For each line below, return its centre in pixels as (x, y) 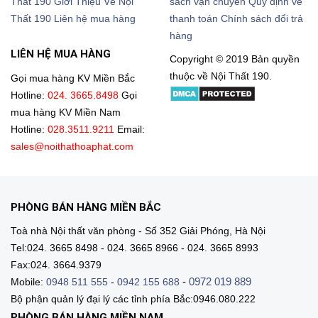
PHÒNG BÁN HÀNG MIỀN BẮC (86, 207)
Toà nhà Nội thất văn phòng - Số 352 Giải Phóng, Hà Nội (138, 231)
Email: (131, 129)
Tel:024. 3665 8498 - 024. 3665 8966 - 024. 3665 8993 (135, 248)
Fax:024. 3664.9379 (56, 265)
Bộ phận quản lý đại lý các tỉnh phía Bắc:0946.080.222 (133, 300)
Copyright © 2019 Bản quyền (235, 59)
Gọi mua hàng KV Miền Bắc (73, 78)
